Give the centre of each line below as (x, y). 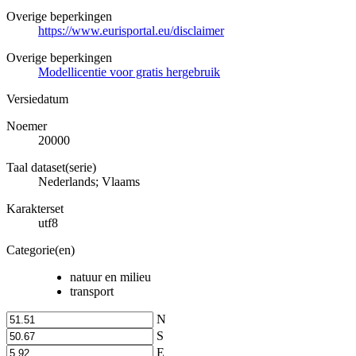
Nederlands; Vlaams (89, 181)
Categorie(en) (41, 250)
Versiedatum (37, 99)
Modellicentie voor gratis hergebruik (129, 72)
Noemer (27, 126)
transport (92, 291)
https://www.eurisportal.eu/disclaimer (131, 30)
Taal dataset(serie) (51, 167)
